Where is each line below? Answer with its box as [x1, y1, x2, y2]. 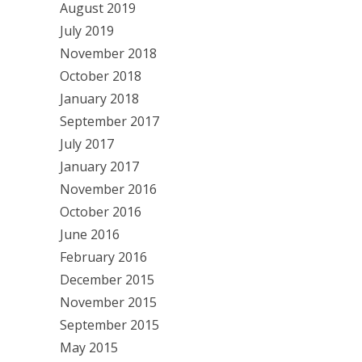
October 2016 [60, 203, 141, 221]
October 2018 [60, 67, 141, 85]
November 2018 [60, 44, 157, 62]
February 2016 [60, 248, 147, 266]
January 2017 [60, 158, 139, 175]
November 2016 [60, 180, 157, 198]
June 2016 [60, 225, 120, 243]
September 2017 [60, 112, 159, 130]
